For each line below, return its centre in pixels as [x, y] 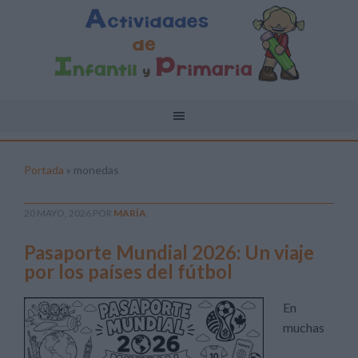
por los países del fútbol [128, 271]
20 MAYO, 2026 [58, 213]
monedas [96, 170]
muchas [304, 327]
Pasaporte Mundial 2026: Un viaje [169, 252]
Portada [44, 170]
